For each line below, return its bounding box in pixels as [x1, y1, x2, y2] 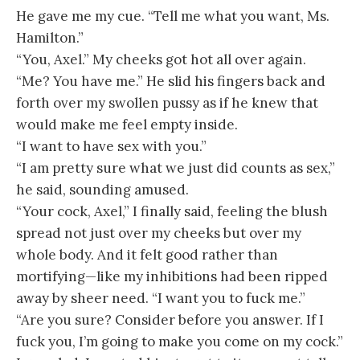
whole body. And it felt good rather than [16, 245, 278, 264]
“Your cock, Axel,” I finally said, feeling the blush [16, 202, 328, 220]
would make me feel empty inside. [16, 115, 238, 133]
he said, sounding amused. [16, 180, 189, 198]
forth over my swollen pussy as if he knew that [16, 93, 318, 112]
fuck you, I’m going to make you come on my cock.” [16, 332, 343, 350]
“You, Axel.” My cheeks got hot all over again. [16, 50, 306, 68]
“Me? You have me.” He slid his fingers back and [16, 72, 325, 90]
